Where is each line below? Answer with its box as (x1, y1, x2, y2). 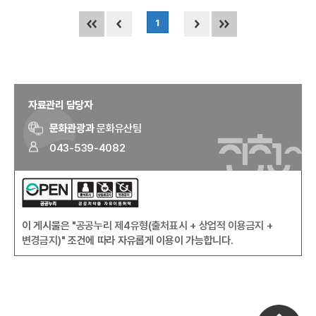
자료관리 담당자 (28, 99, 93, 112)
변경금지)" (22, 234, 66, 248)
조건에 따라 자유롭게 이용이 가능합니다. (65, 234, 233, 248)
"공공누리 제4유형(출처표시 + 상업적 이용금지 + (71, 219, 273, 233)
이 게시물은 (22, 219, 72, 233)
